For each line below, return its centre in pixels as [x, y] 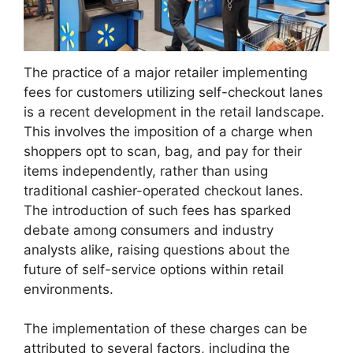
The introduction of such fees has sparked [158, 210]
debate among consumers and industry [149, 230]
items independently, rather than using [146, 171]
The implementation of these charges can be [165, 329]
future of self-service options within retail [154, 269]
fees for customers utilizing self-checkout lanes [173, 92]
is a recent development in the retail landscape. [174, 111]
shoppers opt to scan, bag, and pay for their [163, 151]
